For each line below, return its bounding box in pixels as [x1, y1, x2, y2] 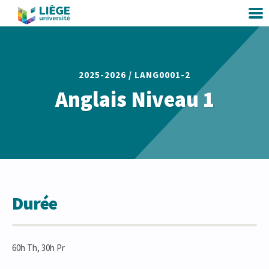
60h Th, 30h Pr [12, 242, 65, 253]
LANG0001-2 [134, 69, 190, 80]
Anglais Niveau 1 [55, 86, 214, 113]
